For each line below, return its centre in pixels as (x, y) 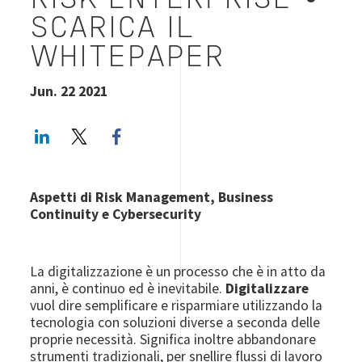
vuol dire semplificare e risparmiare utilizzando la (177, 305)
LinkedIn (92, 132)
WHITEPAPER (127, 58)
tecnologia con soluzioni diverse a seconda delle (175, 322)
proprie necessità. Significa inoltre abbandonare (173, 339)
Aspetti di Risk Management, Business (152, 197)
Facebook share (188, 132)
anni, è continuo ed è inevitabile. (128, 288)
